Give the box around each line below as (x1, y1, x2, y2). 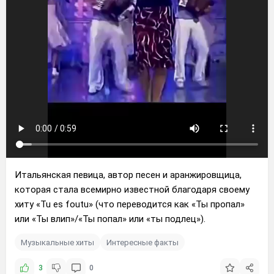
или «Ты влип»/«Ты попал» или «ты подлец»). (15, 213, 206, 224)
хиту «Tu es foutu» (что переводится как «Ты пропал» (15, 199, 245, 210)
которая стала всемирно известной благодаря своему (15, 184, 250, 195)
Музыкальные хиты (21, 237, 94, 247)
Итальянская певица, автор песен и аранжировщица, (15, 169, 242, 180)
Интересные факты (106, 237, 179, 247)
